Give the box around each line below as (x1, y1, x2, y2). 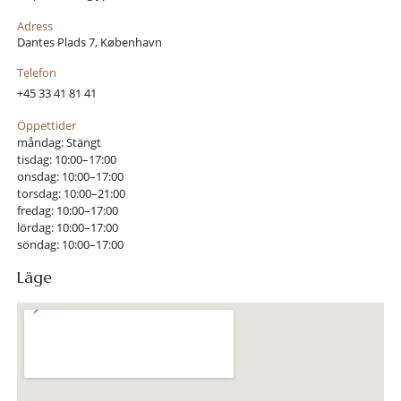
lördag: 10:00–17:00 (16, 219, 118, 235)
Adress (16, 18, 53, 34)
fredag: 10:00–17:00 (16, 202, 118, 218)
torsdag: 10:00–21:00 (16, 185, 125, 201)
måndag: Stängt (16, 134, 101, 150)
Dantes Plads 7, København (16, 34, 162, 50)
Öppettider (16, 117, 76, 133)
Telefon (16, 64, 56, 81)
